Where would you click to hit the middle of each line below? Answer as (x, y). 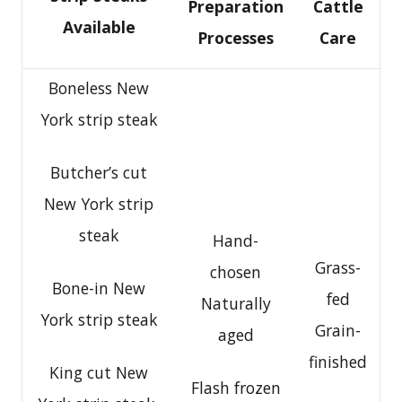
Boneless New (99, 88)
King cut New (99, 373)
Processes (236, 38)
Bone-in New (99, 288)
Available (99, 27)
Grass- (338, 268)
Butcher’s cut (99, 173)
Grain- (338, 331)
